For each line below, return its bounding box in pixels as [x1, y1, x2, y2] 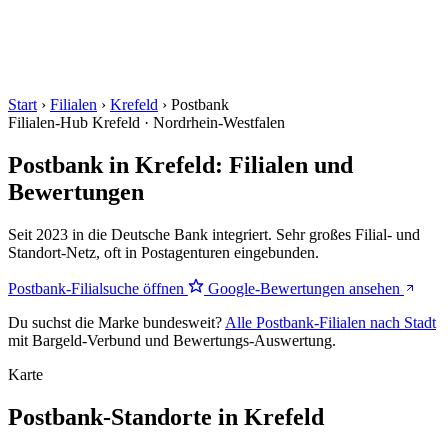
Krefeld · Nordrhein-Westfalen [92, 114, 285, 131]
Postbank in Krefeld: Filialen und [8, 151, 353, 178]
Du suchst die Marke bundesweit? [8, 313, 225, 331]
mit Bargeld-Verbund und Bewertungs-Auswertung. [8, 331, 336, 349]
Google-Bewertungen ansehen [204, 279, 404, 297]
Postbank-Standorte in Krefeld [8, 403, 324, 430]
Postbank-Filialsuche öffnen [8, 279, 188, 297]
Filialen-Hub [8, 114, 88, 131]
